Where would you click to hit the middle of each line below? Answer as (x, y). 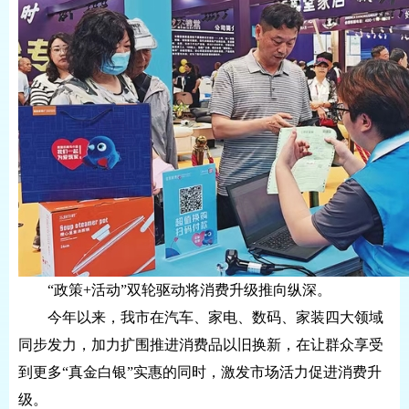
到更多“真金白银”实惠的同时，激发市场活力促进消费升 (200, 372)
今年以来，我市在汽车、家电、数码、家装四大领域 (215, 317)
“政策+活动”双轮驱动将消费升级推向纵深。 (189, 290)
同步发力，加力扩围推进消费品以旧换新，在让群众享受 (201, 345)
